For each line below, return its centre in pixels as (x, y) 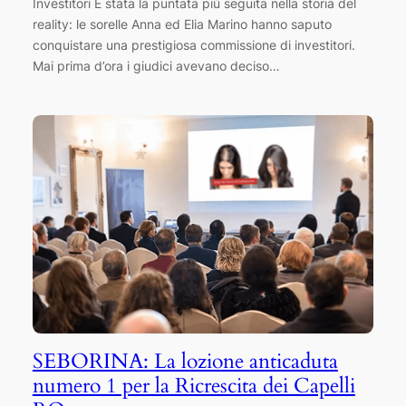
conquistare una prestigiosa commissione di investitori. (193, 44)
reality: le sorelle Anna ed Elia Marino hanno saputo (182, 24)
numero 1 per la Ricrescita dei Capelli (193, 386)
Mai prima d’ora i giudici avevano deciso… (156, 65)
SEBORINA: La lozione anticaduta (185, 362)
